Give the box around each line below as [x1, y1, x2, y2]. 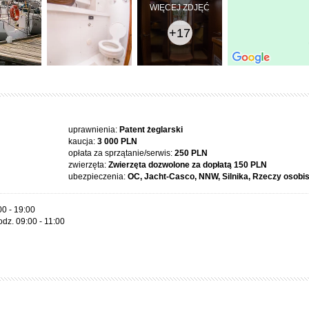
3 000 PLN [97, 137, 137, 146]
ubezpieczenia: [68, 172, 128, 181]
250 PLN [175, 148, 208, 158]
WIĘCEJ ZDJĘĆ [150, 2, 210, 12]
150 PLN [234, 160, 267, 170]
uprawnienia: [68, 125, 119, 134]
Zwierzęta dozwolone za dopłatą [108, 160, 232, 170]
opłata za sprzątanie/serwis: [68, 148, 175, 158]
